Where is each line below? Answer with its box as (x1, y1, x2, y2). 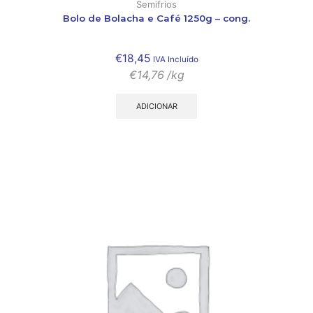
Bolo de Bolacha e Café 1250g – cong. (63, 12, 250, 24)
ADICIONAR (136, 101, 177, 111)
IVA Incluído (152, 54, 198, 64)
